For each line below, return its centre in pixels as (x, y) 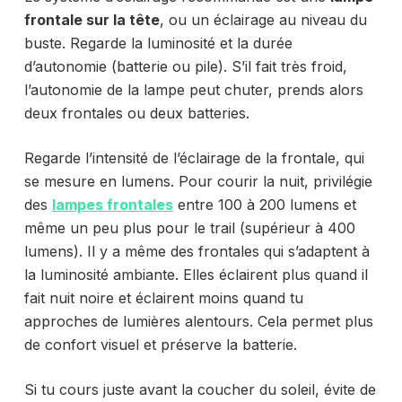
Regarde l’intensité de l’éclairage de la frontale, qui (194, 157)
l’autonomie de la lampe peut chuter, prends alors (193, 89)
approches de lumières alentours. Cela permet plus (198, 321)
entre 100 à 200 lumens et (264, 204)
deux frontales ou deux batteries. (136, 113)
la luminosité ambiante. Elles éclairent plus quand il (196, 274)
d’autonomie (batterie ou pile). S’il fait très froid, (185, 66)
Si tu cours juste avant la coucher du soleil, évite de (200, 389)
